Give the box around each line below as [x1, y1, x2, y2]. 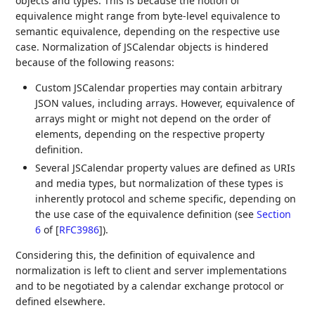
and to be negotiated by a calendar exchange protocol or [15, 278, 285, 292]
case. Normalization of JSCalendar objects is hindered [15, 40, 269, 53]
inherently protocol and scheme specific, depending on [35, 191, 297, 205]
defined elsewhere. [15, 294, 106, 308]
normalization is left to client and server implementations [15, 263, 288, 277]
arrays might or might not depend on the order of [35, 112, 271, 125]
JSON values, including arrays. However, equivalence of [35, 96, 295, 110]
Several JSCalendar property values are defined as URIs [35, 160, 296, 174]
